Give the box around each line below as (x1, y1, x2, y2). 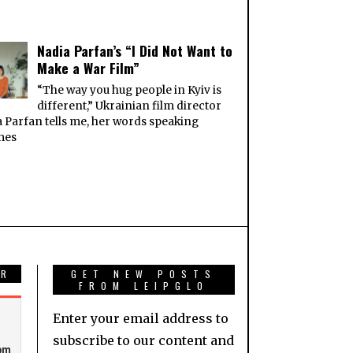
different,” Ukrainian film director (37, 99, 222, 113)
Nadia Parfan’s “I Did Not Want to (37, 40, 233, 61)
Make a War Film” (37, 58, 140, 79)
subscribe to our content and (52, 333, 234, 349)
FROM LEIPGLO (78, 279, 209, 293)
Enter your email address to (52, 310, 229, 327)
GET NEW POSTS (70, 267, 217, 281)
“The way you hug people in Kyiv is (37, 84, 222, 98)
